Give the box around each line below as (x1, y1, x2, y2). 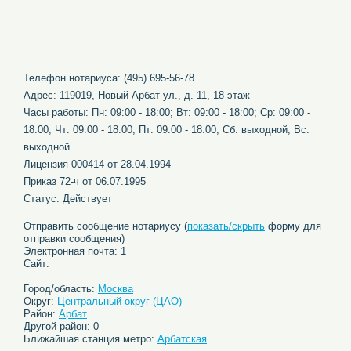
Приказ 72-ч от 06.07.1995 (24, 175, 146, 187)
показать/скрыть (187, 220, 265, 232)
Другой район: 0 (24, 320, 99, 332)
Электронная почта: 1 (24, 245, 126, 257)
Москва (98, 283, 133, 295)
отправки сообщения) (24, 233, 125, 244)
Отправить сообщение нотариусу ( (24, 220, 187, 232)
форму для (265, 220, 321, 232)
